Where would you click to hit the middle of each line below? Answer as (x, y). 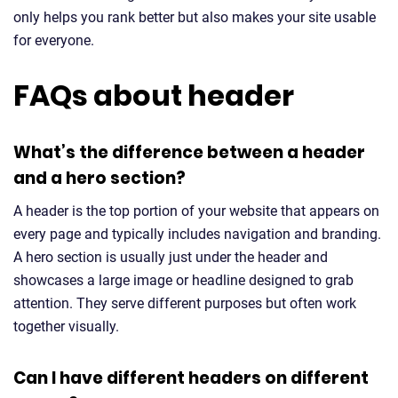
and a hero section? (99, 178)
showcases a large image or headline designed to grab (183, 280)
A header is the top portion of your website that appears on (196, 211)
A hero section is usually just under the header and (171, 257)
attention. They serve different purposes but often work (185, 303)
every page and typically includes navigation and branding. (197, 234)
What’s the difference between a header (189, 152)
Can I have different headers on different (191, 378)
